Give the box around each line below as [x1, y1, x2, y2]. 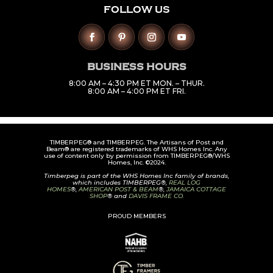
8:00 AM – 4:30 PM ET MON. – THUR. [68, 78, 205, 88]
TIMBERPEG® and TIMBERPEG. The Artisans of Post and [49, 138, 224, 146]
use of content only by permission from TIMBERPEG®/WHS [43, 151, 230, 160]
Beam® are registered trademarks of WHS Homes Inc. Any [46, 144, 227, 153]
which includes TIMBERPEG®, [73, 178, 167, 186]
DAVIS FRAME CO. [128, 191, 184, 200]
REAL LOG [169, 178, 200, 186]
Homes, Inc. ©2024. [107, 158, 166, 166]
